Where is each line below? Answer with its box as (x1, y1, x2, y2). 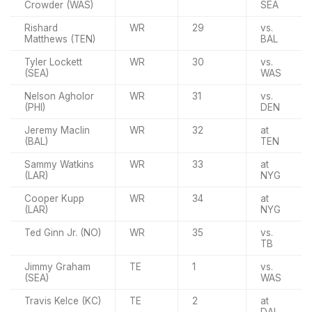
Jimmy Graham (24, 260, 91, 272)
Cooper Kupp (24, 192, 84, 204)
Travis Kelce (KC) (24, 295, 101, 306)
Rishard (24, 22, 58, 33)
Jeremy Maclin (24, 124, 90, 136)
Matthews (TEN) (24, 33, 95, 45)
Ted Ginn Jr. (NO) (24, 226, 101, 238)
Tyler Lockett (24, 56, 82, 68)
